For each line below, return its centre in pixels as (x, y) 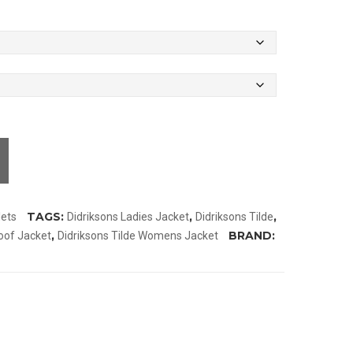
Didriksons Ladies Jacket (128, 217)
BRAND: (252, 236)
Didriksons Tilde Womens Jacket (138, 236)
